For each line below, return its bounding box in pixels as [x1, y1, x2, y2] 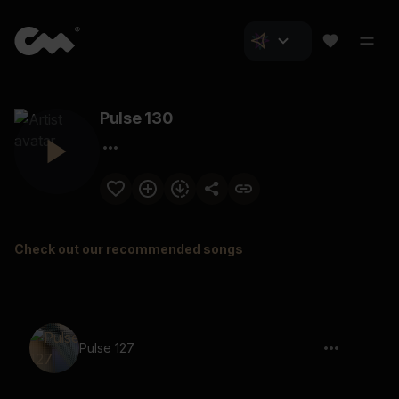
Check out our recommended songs [14, 241, 243, 256]
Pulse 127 [79, 340, 134, 355]
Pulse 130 [100, 109, 173, 127]
